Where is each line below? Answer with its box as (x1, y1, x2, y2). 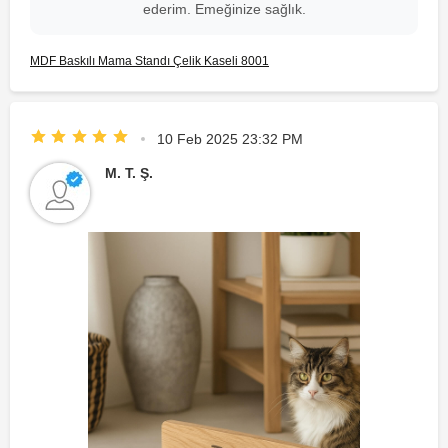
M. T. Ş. (105, 164, 153, 181)
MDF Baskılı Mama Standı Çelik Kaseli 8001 (30, 53, 269, 68)
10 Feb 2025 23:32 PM (156, 130, 303, 147)
